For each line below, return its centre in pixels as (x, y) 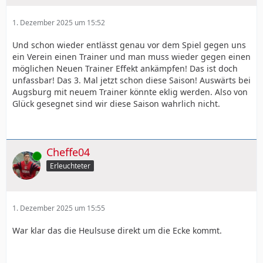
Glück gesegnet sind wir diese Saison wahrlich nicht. (116, 104)
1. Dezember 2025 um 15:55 (59, 208)
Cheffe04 (68, 152)
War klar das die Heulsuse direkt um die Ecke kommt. (117, 230)
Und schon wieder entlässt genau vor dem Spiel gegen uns (129, 45)
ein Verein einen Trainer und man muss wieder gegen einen (131, 57)
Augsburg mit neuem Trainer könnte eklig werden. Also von (130, 92)
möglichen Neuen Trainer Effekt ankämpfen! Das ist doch (125, 69)
